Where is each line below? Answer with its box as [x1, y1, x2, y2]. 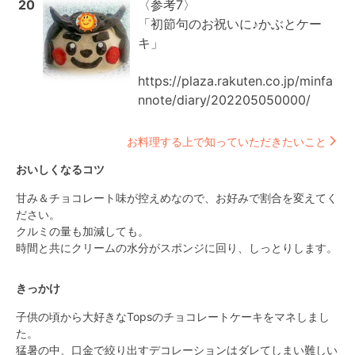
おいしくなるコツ [16, 162, 105, 176]
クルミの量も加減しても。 [16, 224, 149, 238]
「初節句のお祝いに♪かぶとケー [138, 16, 322, 32]
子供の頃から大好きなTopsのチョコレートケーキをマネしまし [16, 310, 330, 323]
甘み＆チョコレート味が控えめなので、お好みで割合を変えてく [16, 191, 338, 204]
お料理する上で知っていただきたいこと [127, 134, 326, 148]
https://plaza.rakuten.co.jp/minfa [138, 73, 333, 89]
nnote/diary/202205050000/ [138, 92, 311, 108]
